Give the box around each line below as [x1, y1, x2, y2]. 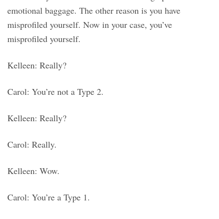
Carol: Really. [7, 138, 57, 151]
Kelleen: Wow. [7, 165, 60, 177]
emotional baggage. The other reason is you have [7, 4, 180, 17]
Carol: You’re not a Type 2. [7, 86, 104, 98]
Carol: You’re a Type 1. [7, 191, 90, 203]
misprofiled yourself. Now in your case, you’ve [7, 19, 172, 31]
